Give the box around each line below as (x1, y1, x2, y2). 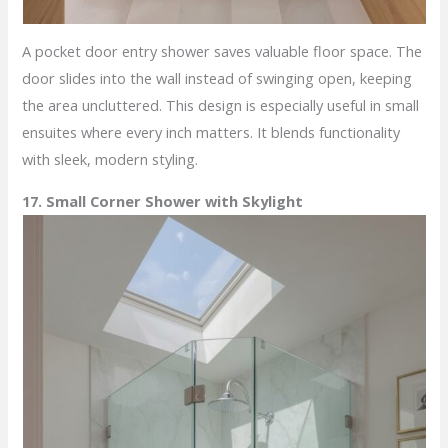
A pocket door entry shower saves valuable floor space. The (22, 41, 423, 62)
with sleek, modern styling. (22, 149, 199, 170)
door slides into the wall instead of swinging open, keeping (22, 68, 413, 89)
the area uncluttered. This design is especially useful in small (22, 95, 420, 116)
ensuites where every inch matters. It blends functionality (22, 122, 401, 143)
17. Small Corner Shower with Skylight (22, 190, 304, 211)
